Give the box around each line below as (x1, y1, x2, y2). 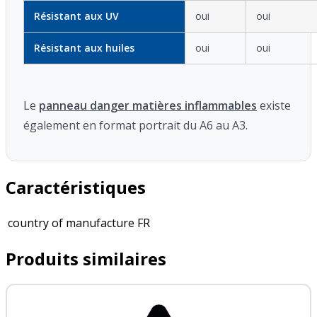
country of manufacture (8, 214, 134, 231)
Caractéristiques (6, 175, 146, 199)
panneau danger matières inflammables (39, 97, 257, 113)
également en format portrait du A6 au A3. (23, 117, 248, 133)
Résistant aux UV (34, 8, 119, 23)
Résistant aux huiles (34, 40, 134, 54)
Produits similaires (6, 246, 166, 270)
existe (257, 97, 291, 113)
